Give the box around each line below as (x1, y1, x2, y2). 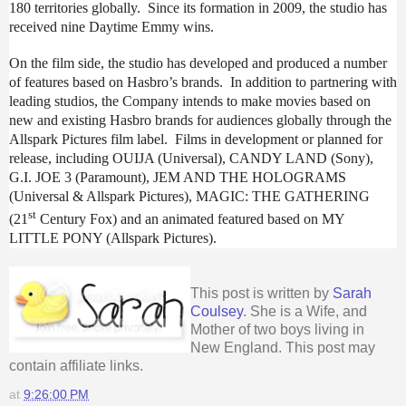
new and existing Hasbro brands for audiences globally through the (9, 111, 391, 128)
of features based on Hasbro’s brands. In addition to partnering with (9, 73, 397, 90)
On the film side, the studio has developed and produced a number (9, 54, 387, 71)
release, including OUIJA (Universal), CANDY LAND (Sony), (9, 150, 373, 166)
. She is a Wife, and (243, 303, 367, 319)
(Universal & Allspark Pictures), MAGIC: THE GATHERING (9, 188, 370, 204)
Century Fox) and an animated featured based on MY (36, 210, 344, 227)
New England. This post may (190, 339, 375, 355)
